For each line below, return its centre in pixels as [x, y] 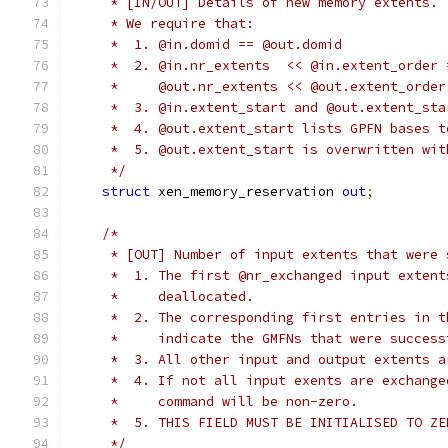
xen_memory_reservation [246, 191]
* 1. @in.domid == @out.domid [206, 44]
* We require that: [162, 23]
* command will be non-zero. [214, 401]
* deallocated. [162, 296]
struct [126, 191]
